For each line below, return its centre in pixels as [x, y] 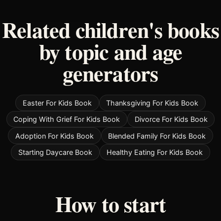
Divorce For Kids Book [171, 119]
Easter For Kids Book [57, 103]
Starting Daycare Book [55, 152]
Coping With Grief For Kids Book [67, 119]
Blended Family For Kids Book [157, 136]
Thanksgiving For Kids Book [152, 103]
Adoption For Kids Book [54, 136]
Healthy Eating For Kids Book [155, 152]
